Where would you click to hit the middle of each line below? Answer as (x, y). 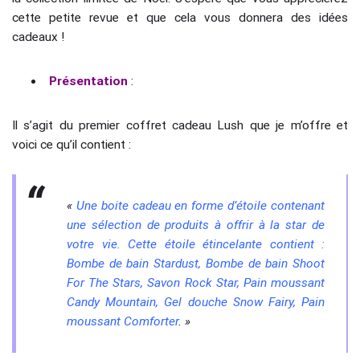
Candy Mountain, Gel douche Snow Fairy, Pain (196, 303)
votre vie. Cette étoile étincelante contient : (196, 245)
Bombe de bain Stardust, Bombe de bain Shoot (196, 264)
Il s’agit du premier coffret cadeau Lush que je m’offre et (180, 125)
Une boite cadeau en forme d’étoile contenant (200, 206)
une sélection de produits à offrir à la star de (196, 225)
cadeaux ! (38, 37)
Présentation (88, 82)
